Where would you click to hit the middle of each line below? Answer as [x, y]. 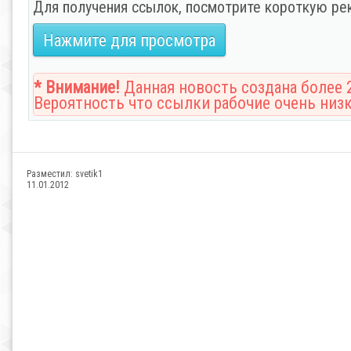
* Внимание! [77, 87]
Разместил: [51, 174]
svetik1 [89, 174]
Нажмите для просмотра [129, 40]
